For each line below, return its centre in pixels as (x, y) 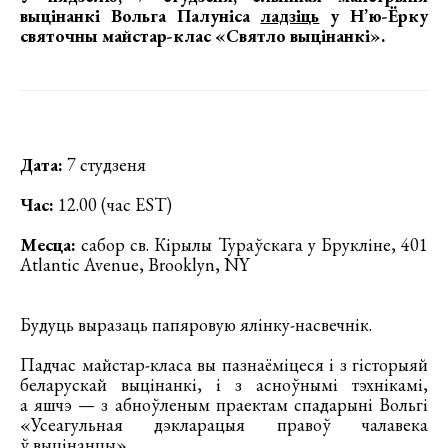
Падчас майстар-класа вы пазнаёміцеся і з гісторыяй (224, 364)
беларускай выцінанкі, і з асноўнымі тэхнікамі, (224, 384)
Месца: (48, 244)
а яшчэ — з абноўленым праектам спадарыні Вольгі (224, 404)
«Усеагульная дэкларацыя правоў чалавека (224, 424)
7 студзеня (104, 164)
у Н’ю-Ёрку (374, 15)
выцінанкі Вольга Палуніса (140, 15)
